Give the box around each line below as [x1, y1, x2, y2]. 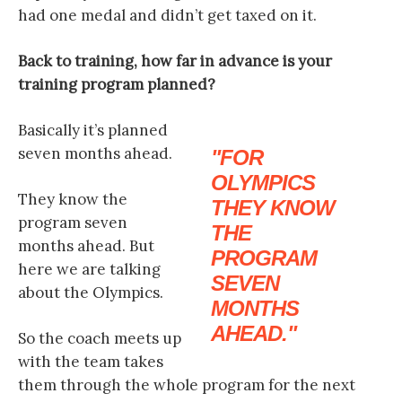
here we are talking [18, 259, 161, 279]
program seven [18, 213, 127, 232]
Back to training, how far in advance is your [18, 51, 332, 71]
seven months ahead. [18, 144, 172, 163]
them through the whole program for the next [18, 375, 355, 395]
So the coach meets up [18, 328, 181, 348]
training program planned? [18, 74, 215, 94]
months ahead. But [18, 236, 154, 256]
